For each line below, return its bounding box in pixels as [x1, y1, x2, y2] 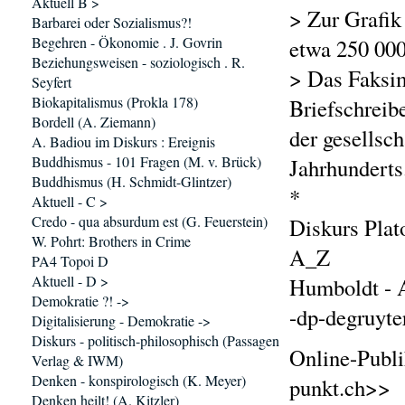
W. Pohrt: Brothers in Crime [32, 231, 191, 250]
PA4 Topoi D [32, 251, 108, 270]
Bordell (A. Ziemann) [32, 112, 155, 131]
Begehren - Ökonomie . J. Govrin [32, 33, 222, 52]
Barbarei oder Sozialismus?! [32, 13, 192, 32]
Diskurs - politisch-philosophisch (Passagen [32, 331, 279, 350]
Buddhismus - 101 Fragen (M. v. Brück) [32, 152, 261, 171]
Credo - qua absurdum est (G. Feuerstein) [32, 212, 268, 231]
